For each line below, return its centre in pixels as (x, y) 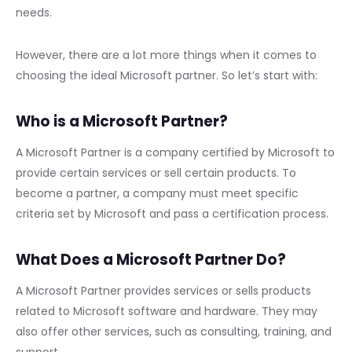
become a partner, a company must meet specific (157, 193)
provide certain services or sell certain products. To (156, 172)
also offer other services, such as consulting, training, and (174, 331)
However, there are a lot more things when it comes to (166, 55)
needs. (34, 12)
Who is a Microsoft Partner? (122, 121)
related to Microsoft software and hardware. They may (167, 311)
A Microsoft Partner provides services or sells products (163, 290)
